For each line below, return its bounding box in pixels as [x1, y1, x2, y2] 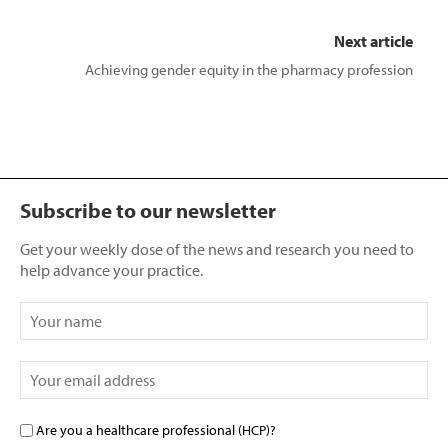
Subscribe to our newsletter [20, 196, 276, 223]
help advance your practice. [20, 259, 203, 280]
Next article [334, 30, 413, 51]
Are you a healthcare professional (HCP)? [36, 420, 276, 439]
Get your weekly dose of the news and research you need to [20, 238, 414, 259]
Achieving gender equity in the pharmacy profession [85, 59, 413, 79]
